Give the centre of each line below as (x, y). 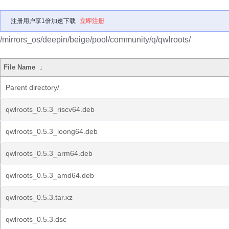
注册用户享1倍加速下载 (43, 21)
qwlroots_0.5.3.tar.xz (39, 197)
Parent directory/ (32, 87)
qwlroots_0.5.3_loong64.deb (52, 131)
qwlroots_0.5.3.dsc (36, 219)
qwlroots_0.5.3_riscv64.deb (50, 109)
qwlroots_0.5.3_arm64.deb (49, 153)
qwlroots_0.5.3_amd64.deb (50, 175)
